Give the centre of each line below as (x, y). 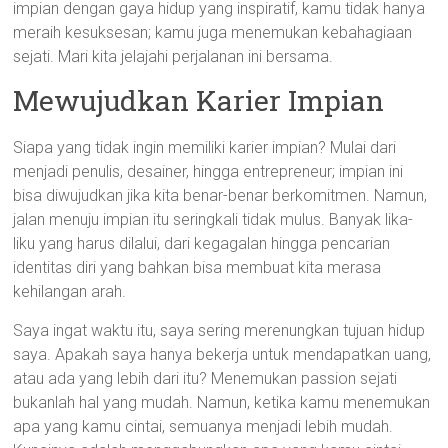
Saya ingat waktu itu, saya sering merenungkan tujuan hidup (219, 330)
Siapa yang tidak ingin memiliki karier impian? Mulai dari (205, 147)
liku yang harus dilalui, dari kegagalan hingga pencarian (202, 243)
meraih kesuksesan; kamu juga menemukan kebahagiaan (213, 32)
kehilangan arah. (70, 291)
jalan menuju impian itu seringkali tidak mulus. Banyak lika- (213, 219)
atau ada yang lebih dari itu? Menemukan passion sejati (205, 378)
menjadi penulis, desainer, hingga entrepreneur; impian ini (208, 171)
